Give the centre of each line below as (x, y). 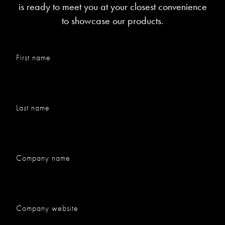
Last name (33, 108)
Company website (47, 208)
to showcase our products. (113, 21)
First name (33, 58)
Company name (43, 158)
